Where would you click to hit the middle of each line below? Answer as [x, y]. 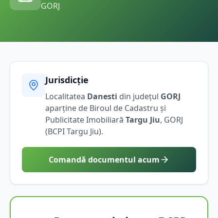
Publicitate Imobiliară [85, 119]
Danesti [102, 96]
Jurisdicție [67, 80]
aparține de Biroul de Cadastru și [106, 108]
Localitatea [66, 96]
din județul [138, 96]
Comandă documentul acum [104, 159]
